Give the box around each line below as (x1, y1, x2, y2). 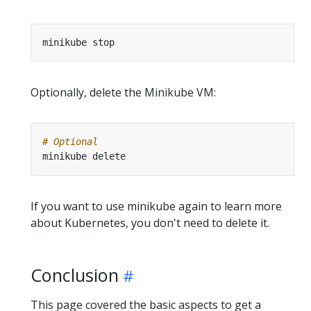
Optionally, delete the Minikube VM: (31, 84, 216, 100)
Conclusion (31, 262, 119, 287)
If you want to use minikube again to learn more (31, 198, 282, 214)
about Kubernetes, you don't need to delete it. (31, 215, 269, 230)
